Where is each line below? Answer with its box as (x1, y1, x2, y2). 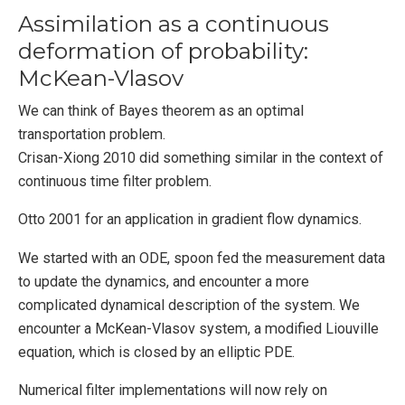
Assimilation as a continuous (18, 11, 329, 38)
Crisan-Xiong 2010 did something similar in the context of (18, 149, 383, 167)
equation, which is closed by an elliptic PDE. (18, 343, 295, 361)
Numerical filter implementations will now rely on (18, 381, 327, 399)
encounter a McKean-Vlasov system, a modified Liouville (18, 319, 379, 337)
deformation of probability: (18, 38, 308, 65)
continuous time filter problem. (18, 173, 212, 191)
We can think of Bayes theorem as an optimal (18, 102, 304, 120)
